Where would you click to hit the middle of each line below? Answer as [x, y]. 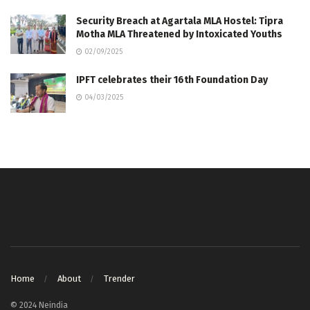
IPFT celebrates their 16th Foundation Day [172, 80]
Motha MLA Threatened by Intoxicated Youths [179, 34]
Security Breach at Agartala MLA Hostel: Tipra [180, 21]
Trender [119, 278]
